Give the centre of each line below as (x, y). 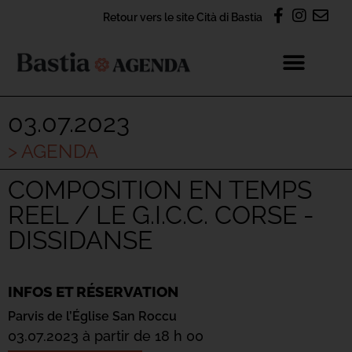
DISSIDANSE (80, 240)
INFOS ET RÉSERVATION (93, 291)
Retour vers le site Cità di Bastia (183, 17)
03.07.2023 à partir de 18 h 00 (106, 336)
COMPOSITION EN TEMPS (160, 190)
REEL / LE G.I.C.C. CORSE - (161, 215)
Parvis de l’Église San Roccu (92, 316)
